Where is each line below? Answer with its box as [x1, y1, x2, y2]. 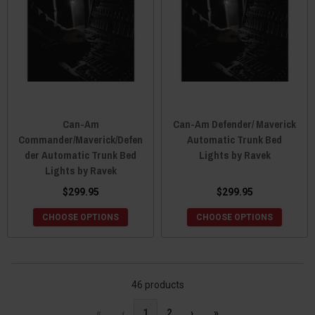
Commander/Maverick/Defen [18, 131, 143, 147]
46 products [131, 278, 184, 290]
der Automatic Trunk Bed [25, 147, 136, 162]
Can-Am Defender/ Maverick [173, 116, 296, 131]
